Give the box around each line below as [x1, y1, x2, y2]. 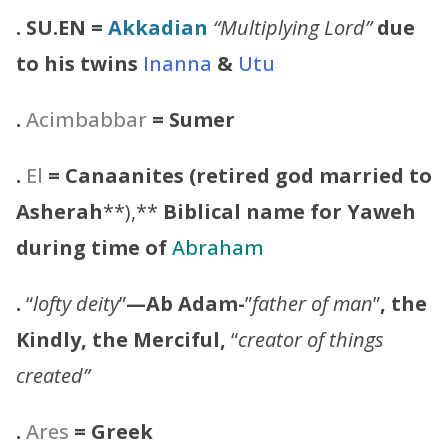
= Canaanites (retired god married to [48, 161, 432, 189]
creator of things [238, 325, 384, 353]
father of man [252, 289, 373, 317]
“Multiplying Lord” [213, 13, 372, 41]
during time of [16, 233, 172, 261]
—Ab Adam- [126, 289, 245, 317]
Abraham [172, 233, 264, 261]
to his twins [16, 49, 143, 77]
